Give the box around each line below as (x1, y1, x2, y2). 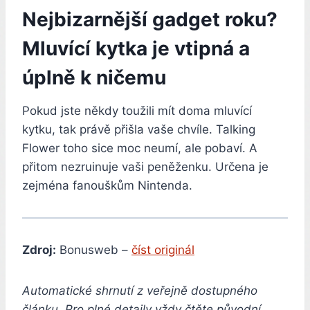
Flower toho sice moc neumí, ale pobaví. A (22, 140, 257, 155)
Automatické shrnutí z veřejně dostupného (22, 283, 257, 298)
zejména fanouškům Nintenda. (22, 178, 192, 192)
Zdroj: (22, 242, 56, 257)
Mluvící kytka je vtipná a (22, 36, 250, 60)
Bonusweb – (56, 242, 131, 257)
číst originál (131, 242, 194, 257)
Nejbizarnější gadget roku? (22, 7, 277, 31)
